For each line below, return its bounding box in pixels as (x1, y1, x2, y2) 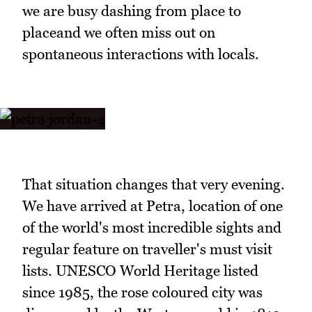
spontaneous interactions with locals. (22, 45, 259, 63)
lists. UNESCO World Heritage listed (22, 261, 258, 279)
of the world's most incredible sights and (22, 218, 281, 236)
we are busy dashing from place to (22, 1, 241, 19)
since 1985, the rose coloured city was (22, 283, 263, 301)
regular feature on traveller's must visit (22, 240, 272, 258)
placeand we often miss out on (22, 23, 215, 41)
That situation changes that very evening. (22, 175, 285, 193)
